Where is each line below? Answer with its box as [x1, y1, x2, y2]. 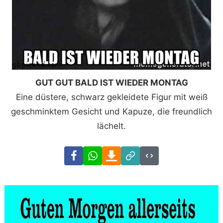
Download [120, 147, 161, 158]
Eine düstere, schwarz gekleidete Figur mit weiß [15, 92, 208, 102]
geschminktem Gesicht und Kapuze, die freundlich [11, 106, 212, 116]
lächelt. [97, 120, 126, 131]
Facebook [83, 147, 122, 158]
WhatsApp [102, 147, 143, 158]
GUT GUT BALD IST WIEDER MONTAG [35, 77, 188, 88]
